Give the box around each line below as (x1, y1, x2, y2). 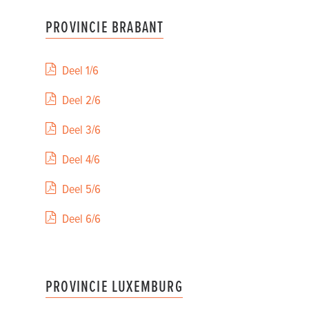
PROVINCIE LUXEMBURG (46, 275, 183, 297)
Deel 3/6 (62, 121, 101, 138)
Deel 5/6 (62, 180, 101, 197)
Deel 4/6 (62, 150, 100, 168)
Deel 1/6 (62, 61, 99, 79)
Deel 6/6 (62, 210, 101, 227)
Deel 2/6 (62, 91, 101, 108)
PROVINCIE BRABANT (46, 15, 164, 38)
